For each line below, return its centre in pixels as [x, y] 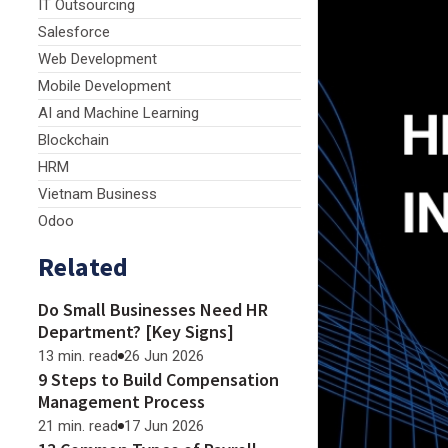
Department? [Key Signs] [136, 331]
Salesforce [74, 32]
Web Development [97, 59]
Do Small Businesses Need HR [153, 309]
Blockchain [73, 140]
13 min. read [78, 356]
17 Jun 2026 [164, 426]
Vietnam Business [97, 194]
